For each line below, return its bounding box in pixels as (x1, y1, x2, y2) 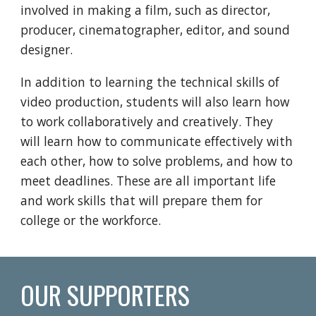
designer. (20, 40, 73, 58)
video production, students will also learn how (20, 92, 290, 110)
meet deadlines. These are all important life (20, 171, 276, 189)
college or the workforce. (20, 211, 162, 229)
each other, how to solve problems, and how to (20, 152, 293, 169)
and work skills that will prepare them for (20, 191, 263, 209)
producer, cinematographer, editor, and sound (20, 20, 291, 38)
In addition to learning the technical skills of (20, 73, 280, 90)
